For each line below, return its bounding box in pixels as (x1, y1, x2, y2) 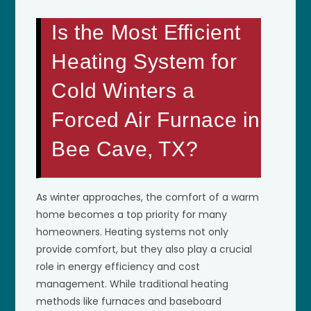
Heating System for (51, 49, 237, 73)
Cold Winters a (51, 78, 195, 102)
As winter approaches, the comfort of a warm (36, 190, 260, 204)
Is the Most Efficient (51, 20, 242, 44)
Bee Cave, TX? (51, 137, 199, 160)
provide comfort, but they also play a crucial (36, 242, 253, 256)
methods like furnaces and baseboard (36, 294, 222, 308)
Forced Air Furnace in (51, 108, 261, 131)
